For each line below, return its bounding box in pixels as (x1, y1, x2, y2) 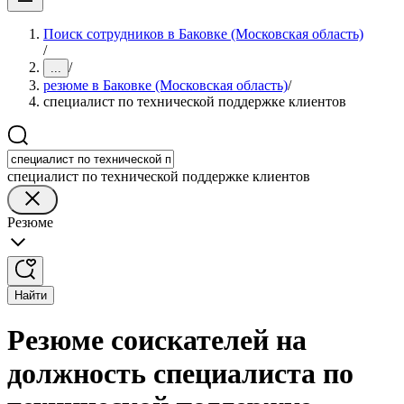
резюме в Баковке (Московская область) (43, 78, 288, 93)
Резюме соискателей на (7, 324, 307, 357)
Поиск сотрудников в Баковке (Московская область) (43, 26, 363, 41)
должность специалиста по (7, 357, 353, 390)
